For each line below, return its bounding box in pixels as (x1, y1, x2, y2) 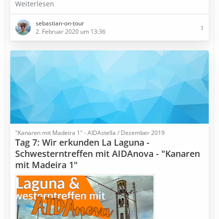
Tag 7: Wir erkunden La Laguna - (15, 136, 150, 148)
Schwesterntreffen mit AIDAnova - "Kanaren (15, 148, 200, 159)
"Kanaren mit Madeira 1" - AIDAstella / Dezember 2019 (15, 129, 165, 137)
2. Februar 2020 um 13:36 (36, 27, 106, 36)
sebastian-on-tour (36, 19, 84, 27)
